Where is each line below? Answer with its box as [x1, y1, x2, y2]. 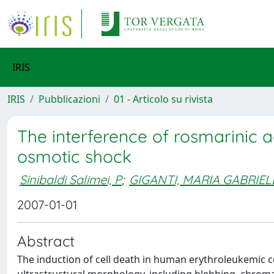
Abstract [17, 232, 75, 250]
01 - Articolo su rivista [114, 92, 213, 106]
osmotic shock [17, 146, 131, 167]
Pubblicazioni [39, 92, 100, 106]
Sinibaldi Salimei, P [20, 171, 122, 187]
